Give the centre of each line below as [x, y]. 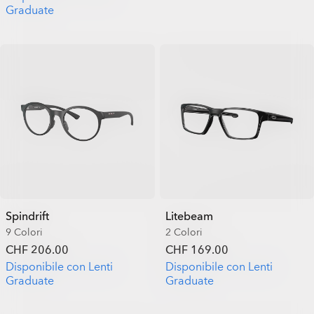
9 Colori [24, 232]
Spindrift [27, 216]
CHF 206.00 [37, 250]
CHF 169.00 [197, 250]
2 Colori [184, 232]
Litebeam [189, 216]
